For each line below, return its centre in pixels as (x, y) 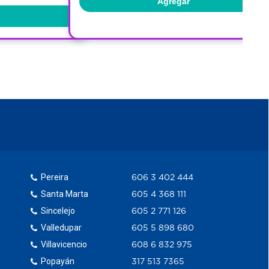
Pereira (55, 177)
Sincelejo (58, 210)
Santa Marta (65, 194)
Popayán (58, 261)
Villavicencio (64, 244)
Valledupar (62, 227)
